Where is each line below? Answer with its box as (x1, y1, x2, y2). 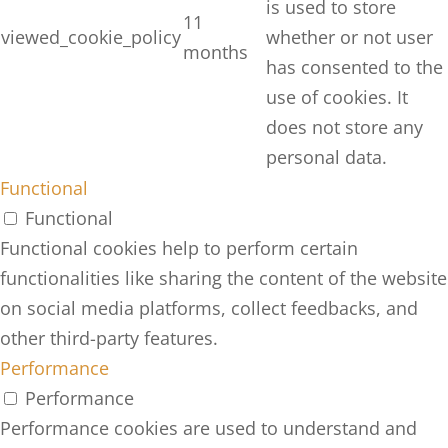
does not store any (266, 115, 423, 139)
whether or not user (266, 25, 433, 49)
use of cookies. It (266, 85, 408, 109)
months (183, 40, 248, 64)
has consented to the (266, 55, 443, 79)
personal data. (266, 145, 387, 169)
